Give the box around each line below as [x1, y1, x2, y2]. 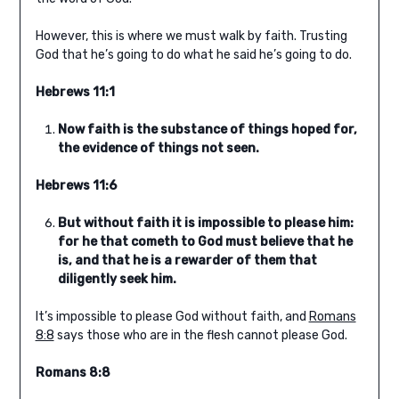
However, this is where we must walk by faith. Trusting [35, 28, 347, 45]
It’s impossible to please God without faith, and [35, 309, 309, 325]
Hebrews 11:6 [35, 178, 117, 194]
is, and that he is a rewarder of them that [57, 253, 317, 269]
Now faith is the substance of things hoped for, [57, 122, 357, 138]
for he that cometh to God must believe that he [57, 234, 353, 250]
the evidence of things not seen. [57, 141, 259, 157]
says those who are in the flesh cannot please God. [53, 328, 347, 344]
